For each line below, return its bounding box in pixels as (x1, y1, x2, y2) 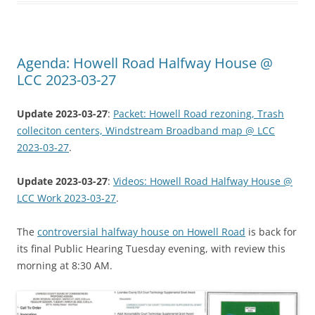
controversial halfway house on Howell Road (37, 225, 245, 239)
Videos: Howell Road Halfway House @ (113, 174, 292, 188)
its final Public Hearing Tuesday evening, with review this (17, 242, 285, 256)
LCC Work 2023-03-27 (17, 191, 116, 205)
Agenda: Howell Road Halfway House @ (17, 53, 273, 73)
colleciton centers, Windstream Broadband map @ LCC (17, 124, 275, 138)
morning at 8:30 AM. (17, 259, 112, 273)
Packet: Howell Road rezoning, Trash (113, 107, 284, 121)
